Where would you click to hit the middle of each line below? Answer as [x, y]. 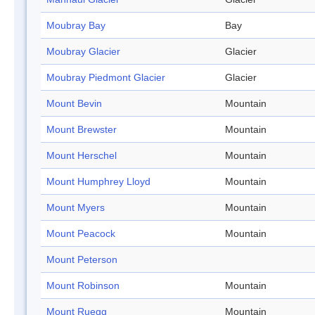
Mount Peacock [81, 234]
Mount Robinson [83, 286]
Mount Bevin [74, 104]
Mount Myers [76, 208]
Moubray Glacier [83, 52]
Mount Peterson [82, 260]
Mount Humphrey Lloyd [98, 182]
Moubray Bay [76, 26]
